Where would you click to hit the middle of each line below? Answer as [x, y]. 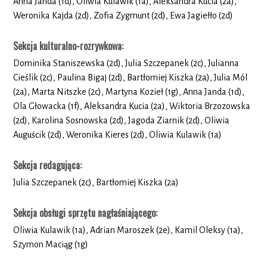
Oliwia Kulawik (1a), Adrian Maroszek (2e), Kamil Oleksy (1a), [128, 230]
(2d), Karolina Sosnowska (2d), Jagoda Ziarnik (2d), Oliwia [122, 120]
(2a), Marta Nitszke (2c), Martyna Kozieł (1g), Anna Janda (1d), [129, 91]
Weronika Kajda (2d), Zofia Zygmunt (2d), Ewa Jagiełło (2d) [123, 15]
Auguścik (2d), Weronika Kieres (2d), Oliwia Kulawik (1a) [118, 134]
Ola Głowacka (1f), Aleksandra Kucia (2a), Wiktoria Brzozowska [132, 106]
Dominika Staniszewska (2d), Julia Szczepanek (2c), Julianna [126, 63]
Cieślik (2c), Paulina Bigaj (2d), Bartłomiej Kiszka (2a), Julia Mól [131, 77]
